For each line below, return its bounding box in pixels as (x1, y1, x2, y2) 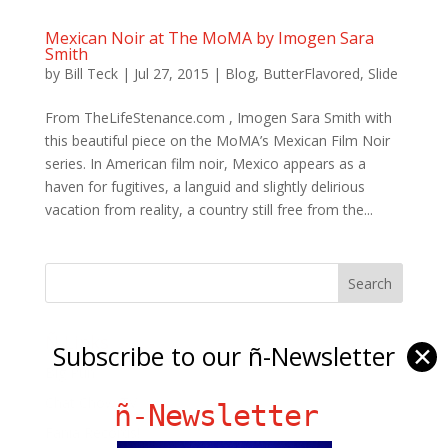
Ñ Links (44, 329, 109, 354)
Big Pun (44, 362, 95, 382)
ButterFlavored (262, 63, 360, 83)
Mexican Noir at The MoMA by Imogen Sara (44, 26, 374, 49)
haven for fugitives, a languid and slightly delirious (44, 176, 365, 196)
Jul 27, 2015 (133, 63, 209, 83)
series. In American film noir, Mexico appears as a (44, 153, 366, 173)
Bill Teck (63, 63, 118, 83)
